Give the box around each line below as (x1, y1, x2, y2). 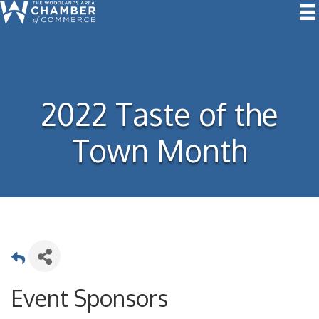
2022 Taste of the (41, 95, 278, 133)
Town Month (72, 131, 247, 169)
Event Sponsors (11, 283, 168, 313)
